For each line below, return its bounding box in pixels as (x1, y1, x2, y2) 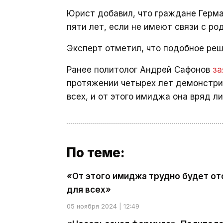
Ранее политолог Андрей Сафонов (67, 65, 213, 75)
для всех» (67, 185, 111, 195)
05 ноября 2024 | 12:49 (67, 202, 139, 210)
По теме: (67, 145, 125, 160)
